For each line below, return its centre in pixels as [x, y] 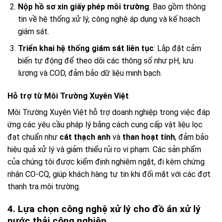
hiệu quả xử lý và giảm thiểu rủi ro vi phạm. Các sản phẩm [104, 150]
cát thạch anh [85, 137]
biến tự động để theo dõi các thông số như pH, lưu [105, 61]
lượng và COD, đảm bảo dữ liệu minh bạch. [90, 73]
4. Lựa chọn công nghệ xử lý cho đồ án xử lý [104, 209]
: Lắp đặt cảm [177, 49]
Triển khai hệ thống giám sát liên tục [85, 49]
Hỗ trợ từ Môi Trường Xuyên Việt [68, 96]
